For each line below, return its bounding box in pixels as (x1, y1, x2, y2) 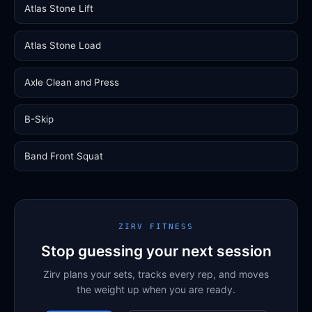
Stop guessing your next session (40, 242, 272, 260)
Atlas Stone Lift (24, 3, 93, 14)
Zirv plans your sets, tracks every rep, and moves (43, 268, 269, 280)
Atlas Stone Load (24, 40, 101, 51)
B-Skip (24, 114, 54, 125)
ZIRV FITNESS (118, 222, 194, 231)
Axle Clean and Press (24, 77, 119, 88)
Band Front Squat (24, 150, 103, 162)
